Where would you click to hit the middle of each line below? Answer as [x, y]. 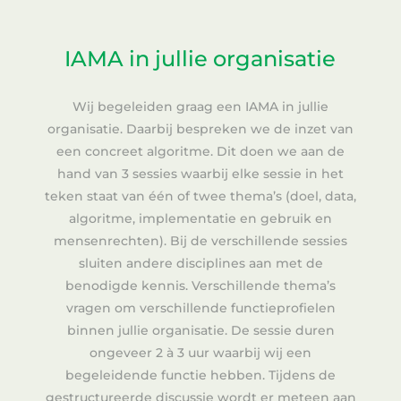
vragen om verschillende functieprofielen [200, 308]
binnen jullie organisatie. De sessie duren [200, 331]
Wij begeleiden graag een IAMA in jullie [200, 107]
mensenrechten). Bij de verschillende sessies [200, 241]
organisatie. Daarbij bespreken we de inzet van [200, 129]
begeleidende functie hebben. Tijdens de [200, 375]
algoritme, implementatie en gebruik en [200, 219]
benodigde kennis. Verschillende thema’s [200, 286]
